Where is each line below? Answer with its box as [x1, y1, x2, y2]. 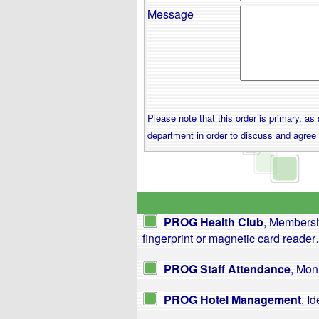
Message [147, 6, 194, 22]
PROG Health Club [164, 214, 263, 230]
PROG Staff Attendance [164, 261, 291, 277]
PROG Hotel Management [164, 291, 301, 308]
